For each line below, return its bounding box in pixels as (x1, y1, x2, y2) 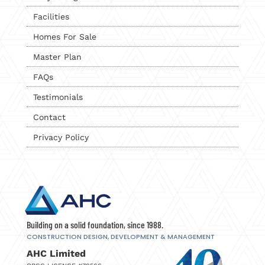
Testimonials (33, 92, 83, 102)
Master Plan (33, 51, 82, 62)
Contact (33, 112, 66, 122)
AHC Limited (26, 248, 86, 260)
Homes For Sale (33, 31, 96, 41)
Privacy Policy (33, 132, 89, 142)
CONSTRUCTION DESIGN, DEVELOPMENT (26, 232, 160, 242)
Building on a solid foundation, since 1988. (26, 219, 163, 231)
